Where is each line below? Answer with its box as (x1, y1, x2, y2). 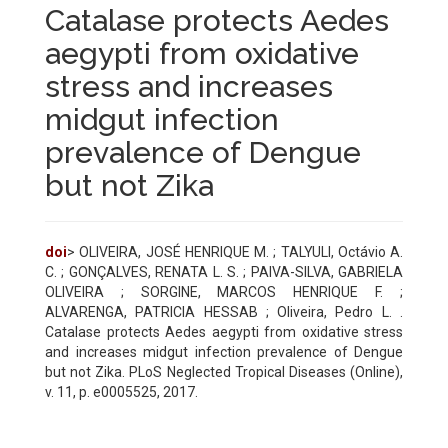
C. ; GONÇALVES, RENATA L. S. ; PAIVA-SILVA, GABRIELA (45, 263, 403, 280)
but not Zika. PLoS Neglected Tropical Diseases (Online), (45, 363, 403, 380)
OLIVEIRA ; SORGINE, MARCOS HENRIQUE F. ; (45, 283, 403, 300)
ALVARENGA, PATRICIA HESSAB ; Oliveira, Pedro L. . (45, 303, 403, 320)
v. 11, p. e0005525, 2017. (45, 383, 198, 400)
